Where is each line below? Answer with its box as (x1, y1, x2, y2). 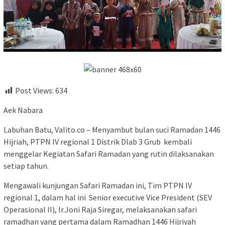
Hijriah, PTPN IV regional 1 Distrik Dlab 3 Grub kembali (4, 137, 192, 147)
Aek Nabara (4, 105, 43, 116)
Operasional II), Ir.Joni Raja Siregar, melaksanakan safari (4, 204, 197, 215)
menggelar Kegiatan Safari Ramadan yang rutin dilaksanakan (4, 149, 214, 159)
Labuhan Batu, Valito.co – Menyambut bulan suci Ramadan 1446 (4, 125, 220, 135)
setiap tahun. (4, 161, 49, 171)
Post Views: (15, 85, 54, 96)
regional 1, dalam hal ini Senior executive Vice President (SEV (4, 192, 212, 203)
